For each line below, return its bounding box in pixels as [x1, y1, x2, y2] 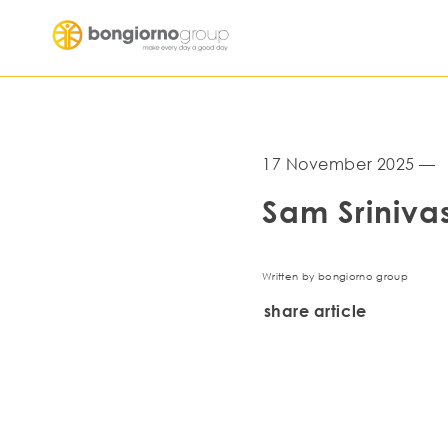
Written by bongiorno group [262, 270, 409, 282]
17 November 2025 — [262, 154, 436, 174]
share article [263, 300, 367, 321]
